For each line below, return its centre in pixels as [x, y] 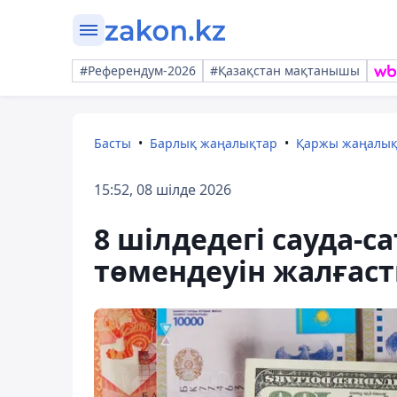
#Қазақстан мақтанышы [285, 70]
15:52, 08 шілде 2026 [163, 190]
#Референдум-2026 [138, 70]
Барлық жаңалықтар [214, 143]
